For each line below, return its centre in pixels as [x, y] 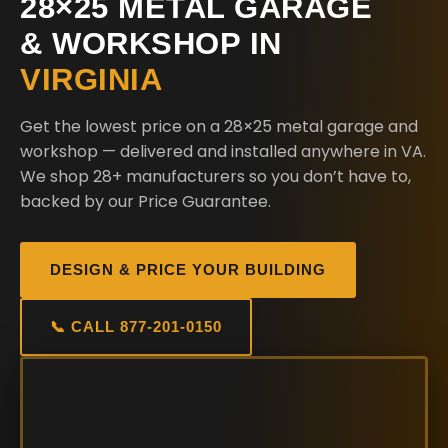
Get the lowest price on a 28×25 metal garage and [219, 126]
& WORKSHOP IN [151, 43]
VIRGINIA [91, 79]
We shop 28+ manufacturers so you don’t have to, [215, 176]
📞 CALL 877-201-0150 [136, 326]
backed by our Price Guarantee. [145, 201]
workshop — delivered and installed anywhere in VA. [223, 151]
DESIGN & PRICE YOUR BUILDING [188, 269]
